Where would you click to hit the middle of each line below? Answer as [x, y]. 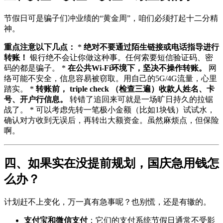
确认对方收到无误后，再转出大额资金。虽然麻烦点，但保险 [111, 120]
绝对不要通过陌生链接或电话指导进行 [151, 47]
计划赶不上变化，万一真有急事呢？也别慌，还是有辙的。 [108, 202]
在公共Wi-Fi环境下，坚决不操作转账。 [137, 68]
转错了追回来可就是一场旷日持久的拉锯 [140, 100]
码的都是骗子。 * [36, 68]
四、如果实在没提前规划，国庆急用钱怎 [111, 164]
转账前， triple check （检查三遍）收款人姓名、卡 [125, 89]
